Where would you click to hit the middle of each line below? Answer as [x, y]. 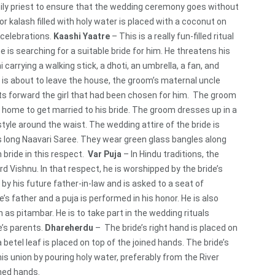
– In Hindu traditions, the [170, 154]
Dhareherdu [69, 228]
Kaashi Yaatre [82, 37]
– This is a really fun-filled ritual [172, 37]
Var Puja [105, 154]
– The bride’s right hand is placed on [165, 228]
